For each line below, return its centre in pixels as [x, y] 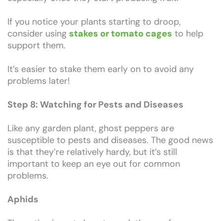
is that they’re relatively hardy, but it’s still [92, 152]
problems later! [39, 81]
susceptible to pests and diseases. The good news [110, 140]
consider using [38, 33]
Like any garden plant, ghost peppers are [91, 128]
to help [188, 33]
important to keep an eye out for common [94, 164]
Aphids [23, 199]
